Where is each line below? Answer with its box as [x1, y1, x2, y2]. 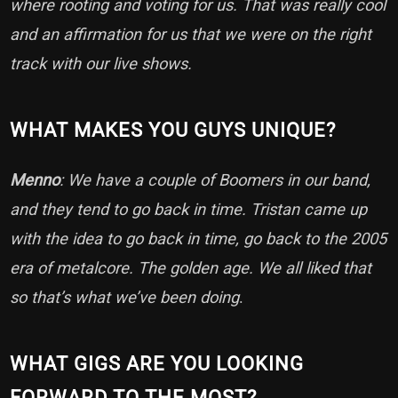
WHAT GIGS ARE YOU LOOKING [10, 353, 305, 376]
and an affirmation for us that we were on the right [10, 25, 372, 44]
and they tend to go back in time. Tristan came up [10, 200, 368, 219]
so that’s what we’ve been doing [10, 288, 240, 307]
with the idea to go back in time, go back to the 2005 [10, 229, 387, 249]
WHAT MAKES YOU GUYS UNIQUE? [10, 119, 342, 142]
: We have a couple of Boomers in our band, [60, 171, 371, 190]
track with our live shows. [10, 54, 197, 74]
